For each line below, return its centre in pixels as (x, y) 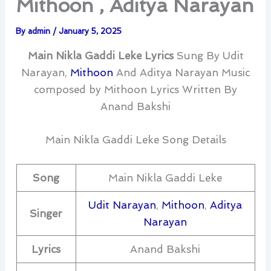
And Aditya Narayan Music (181, 73)
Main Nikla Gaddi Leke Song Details (135, 140)
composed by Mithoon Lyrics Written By (135, 90)
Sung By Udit (210, 56)
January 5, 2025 (90, 31)
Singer (46, 213)
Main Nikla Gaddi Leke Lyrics (102, 56)
